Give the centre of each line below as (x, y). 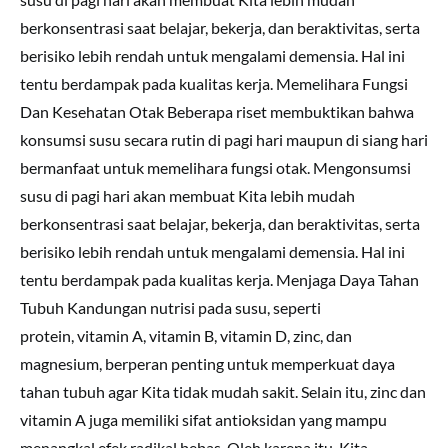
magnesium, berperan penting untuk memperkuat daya (207, 363)
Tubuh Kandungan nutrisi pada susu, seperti (170, 307)
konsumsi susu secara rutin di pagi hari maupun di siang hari (224, 139)
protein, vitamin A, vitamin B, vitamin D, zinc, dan (186, 335)
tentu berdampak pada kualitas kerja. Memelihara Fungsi (214, 83)
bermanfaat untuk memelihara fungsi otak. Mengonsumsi (215, 167)
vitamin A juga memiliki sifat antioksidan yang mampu (203, 419)
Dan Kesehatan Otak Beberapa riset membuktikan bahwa (217, 111)
